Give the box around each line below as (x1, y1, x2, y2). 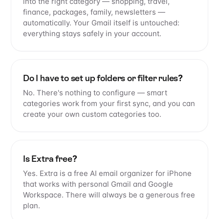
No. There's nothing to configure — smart (23, 88, 167, 98)
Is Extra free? (23, 153, 77, 164)
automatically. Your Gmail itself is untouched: (23, 18, 179, 28)
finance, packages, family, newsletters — (23, 7, 165, 17)
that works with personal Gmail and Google (23, 179, 173, 189)
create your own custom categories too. (23, 109, 161, 119)
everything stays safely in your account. (23, 29, 161, 39)
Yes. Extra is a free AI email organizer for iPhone (23, 169, 192, 178)
